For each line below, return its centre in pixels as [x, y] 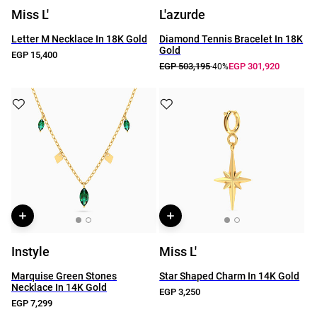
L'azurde [183, 15]
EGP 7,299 [32, 303]
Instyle [30, 252]
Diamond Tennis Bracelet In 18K [231, 39]
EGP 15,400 [34, 55]
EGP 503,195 [185, 66]
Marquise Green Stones [64, 276]
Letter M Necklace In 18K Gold [79, 39]
